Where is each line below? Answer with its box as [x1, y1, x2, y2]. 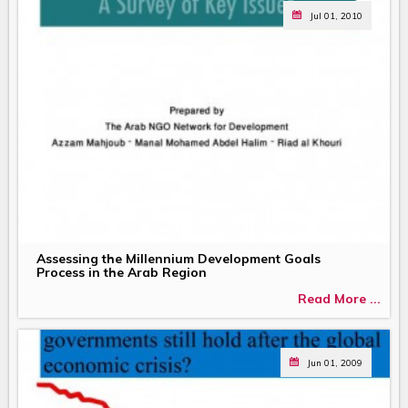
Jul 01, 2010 [311, 10, 362, 22]
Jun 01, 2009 [308, 356, 362, 368]
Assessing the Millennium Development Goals [36, 250, 321, 267]
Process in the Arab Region [36, 263, 207, 280]
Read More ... [298, 291, 381, 308]
